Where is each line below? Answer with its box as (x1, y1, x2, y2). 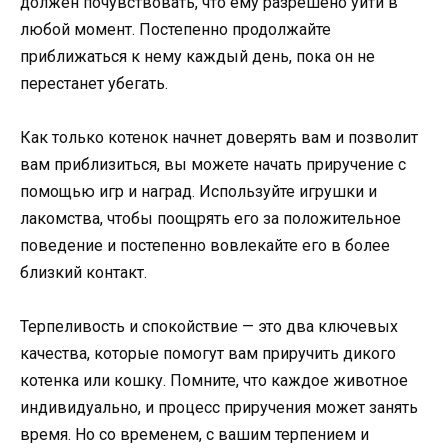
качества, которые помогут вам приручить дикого (20, 344, 396, 364)
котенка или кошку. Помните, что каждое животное (20, 371, 408, 391)
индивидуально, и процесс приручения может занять (20, 398, 418, 418)
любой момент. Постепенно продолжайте (20, 19, 331, 39)
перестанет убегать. (20, 73, 168, 93)
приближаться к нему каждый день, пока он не (20, 46, 375, 66)
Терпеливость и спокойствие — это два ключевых (20, 317, 398, 337)
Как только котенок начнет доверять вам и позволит (20, 127, 418, 147)
